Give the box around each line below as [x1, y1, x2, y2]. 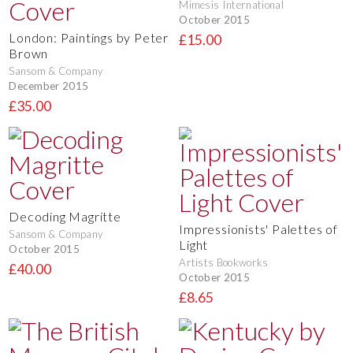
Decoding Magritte [9, 208, 121, 224]
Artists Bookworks [179, 255, 269, 269]
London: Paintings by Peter [9, 30, 169, 46]
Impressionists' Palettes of [179, 221, 338, 236]
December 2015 [9, 79, 89, 92]
